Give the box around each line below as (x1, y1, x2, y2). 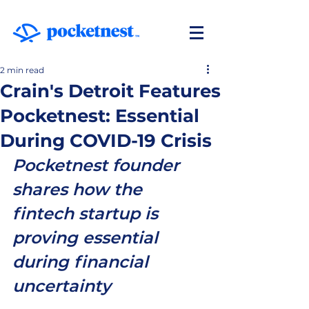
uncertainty (12, 276, 121, 296)
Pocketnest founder (12, 155, 184, 175)
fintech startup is (12, 203, 163, 223)
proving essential (12, 228, 163, 248)
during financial (12, 252, 153, 272)
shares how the (12, 179, 147, 199)
